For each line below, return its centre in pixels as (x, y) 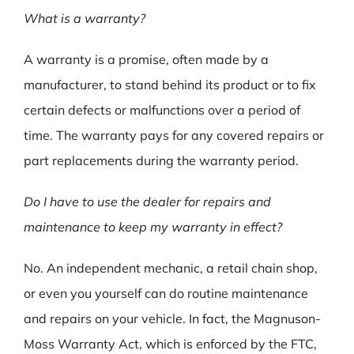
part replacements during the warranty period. (161, 161)
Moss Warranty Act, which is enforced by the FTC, (170, 344)
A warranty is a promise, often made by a (146, 60)
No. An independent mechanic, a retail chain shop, (171, 268)
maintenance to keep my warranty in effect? (153, 227)
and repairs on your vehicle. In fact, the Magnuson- (172, 319)
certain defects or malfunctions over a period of (162, 110)
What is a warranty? (85, 19)
